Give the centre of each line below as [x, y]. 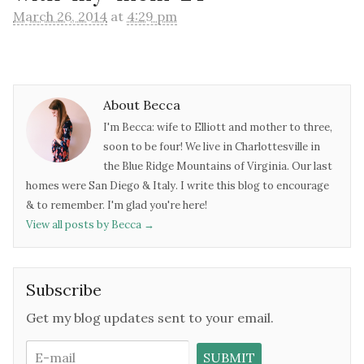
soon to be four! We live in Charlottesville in [212, 147]
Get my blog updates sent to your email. [150, 318]
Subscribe [64, 290]
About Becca [142, 104]
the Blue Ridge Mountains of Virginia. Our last [218, 167]
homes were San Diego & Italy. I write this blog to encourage [178, 186]
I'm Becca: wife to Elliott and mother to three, [218, 128]
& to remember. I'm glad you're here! [117, 206]
